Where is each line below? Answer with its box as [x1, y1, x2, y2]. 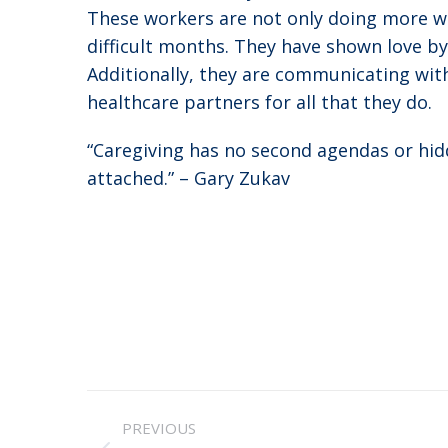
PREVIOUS [122, 418, 196, 438]
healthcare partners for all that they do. [87, 90, 432, 114]
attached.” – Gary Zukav [87, 166, 290, 190]
